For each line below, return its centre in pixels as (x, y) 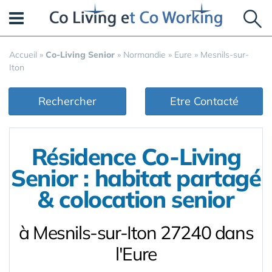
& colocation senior (136, 199)
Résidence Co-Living (136, 157)
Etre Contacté (204, 101)
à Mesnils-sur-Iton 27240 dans (136, 233)
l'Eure (136, 254)
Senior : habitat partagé (136, 178)
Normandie (144, 55)
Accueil (23, 55)
